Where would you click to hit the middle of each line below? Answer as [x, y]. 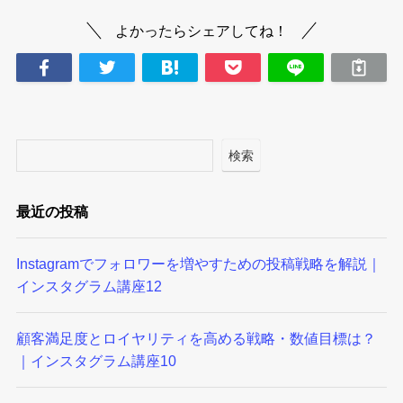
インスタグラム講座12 [89, 287]
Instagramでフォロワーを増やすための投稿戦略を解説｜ [198, 264]
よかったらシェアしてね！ [201, 30]
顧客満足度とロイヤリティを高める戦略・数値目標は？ [196, 339]
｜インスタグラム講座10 [96, 361]
